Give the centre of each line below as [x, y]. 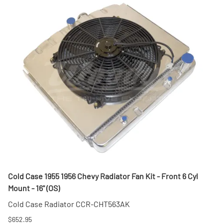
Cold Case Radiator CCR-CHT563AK [69, 204]
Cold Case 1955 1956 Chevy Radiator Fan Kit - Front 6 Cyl [103, 176]
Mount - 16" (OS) [34, 188]
